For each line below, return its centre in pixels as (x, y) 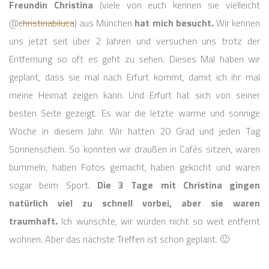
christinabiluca (47, 23)
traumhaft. (33, 221)
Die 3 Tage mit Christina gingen (178, 185)
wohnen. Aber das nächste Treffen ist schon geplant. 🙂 (119, 239)
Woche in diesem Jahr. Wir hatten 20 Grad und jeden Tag (134, 131)
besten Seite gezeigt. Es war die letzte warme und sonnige (134, 113)
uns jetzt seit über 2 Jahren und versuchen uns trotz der (134, 41)
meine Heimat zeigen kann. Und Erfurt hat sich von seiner (134, 95)
